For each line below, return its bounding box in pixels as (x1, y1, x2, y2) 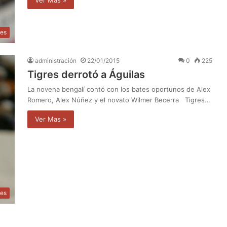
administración (35, 57, 77, 65)
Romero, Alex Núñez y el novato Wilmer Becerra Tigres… (27, 96, 210, 104)
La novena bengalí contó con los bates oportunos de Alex (27, 85, 210, 94)
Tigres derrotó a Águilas (27, 68, 145, 81)
